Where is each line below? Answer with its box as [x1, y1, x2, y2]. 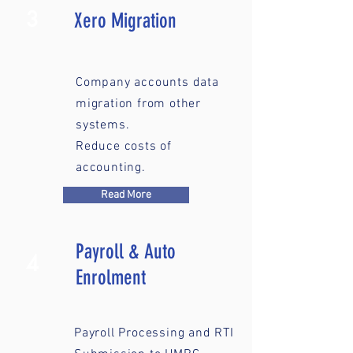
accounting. [76, 160, 146, 176]
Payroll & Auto [76, 240, 176, 264]
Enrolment [76, 266, 146, 290]
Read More [101, 188, 151, 202]
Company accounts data [76, 75, 219, 91]
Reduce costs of [76, 139, 173, 154]
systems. [76, 117, 130, 133]
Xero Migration [74, 9, 176, 33]
